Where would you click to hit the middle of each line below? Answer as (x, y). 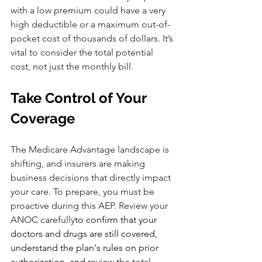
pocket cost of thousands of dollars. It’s (93, 39)
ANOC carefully (43, 220)
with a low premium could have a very (89, 11)
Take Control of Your (80, 98)
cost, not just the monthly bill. (72, 67)
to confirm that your (117, 220)
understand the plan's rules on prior (86, 248)
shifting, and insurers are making (79, 164)
